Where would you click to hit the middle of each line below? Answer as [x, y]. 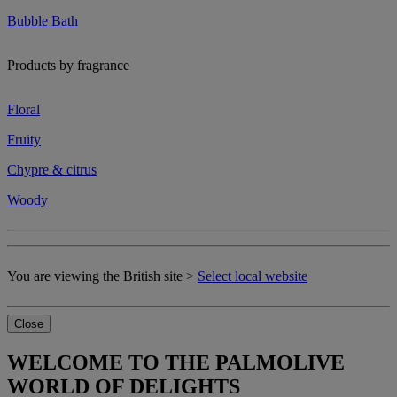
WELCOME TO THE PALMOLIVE [176, 363]
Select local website [253, 276]
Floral [23, 110]
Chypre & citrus [52, 170]
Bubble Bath [43, 21]
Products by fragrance [68, 66]
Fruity [24, 140]
